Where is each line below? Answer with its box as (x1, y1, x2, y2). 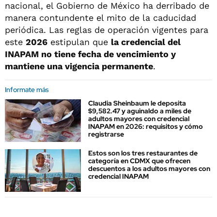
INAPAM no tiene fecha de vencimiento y (5, 48, 176, 59)
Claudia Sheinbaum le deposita (88, 98, 186, 108)
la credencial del (111, 36, 181, 47)
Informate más (5, 85, 49, 94)
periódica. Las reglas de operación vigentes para (5, 24, 208, 35)
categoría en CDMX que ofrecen (88, 156, 190, 166)
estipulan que (47, 36, 111, 47)
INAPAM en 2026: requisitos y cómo (88, 122, 203, 131)
